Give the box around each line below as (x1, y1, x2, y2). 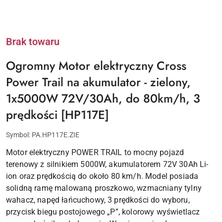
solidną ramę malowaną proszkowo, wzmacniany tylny (6, 183, 202, 193)
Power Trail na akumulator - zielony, (6, 73, 191, 91)
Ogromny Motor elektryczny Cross (6, 57, 186, 75)
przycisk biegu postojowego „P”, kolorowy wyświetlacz (6, 207, 200, 217)
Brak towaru (6, 36, 59, 48)
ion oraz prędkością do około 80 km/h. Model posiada (6, 171, 199, 181)
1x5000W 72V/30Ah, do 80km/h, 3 (6, 90, 200, 108)
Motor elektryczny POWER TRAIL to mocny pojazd (6, 148, 184, 158)
